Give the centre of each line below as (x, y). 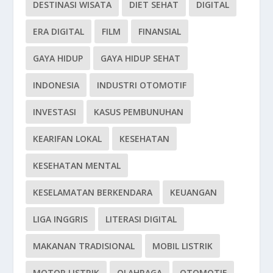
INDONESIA (56, 85)
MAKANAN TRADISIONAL (84, 246)
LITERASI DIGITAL (141, 219)
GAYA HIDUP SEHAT (141, 58)
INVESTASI (55, 112)
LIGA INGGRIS (61, 219)
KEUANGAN (194, 192)
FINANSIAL (160, 31)
